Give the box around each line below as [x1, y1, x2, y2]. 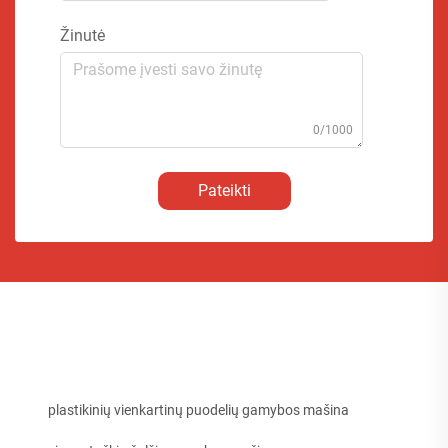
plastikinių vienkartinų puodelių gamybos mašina [48, 401, 349, 418]
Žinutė [60, 25, 105, 45]
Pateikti [197, 180, 251, 200]
